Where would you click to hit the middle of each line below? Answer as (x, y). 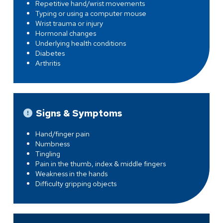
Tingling (48, 153)
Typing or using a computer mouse (91, 13)
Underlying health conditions (80, 43)
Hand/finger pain (62, 133)
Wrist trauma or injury (69, 23)
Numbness (52, 143)
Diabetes (50, 53)
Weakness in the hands (71, 173)
